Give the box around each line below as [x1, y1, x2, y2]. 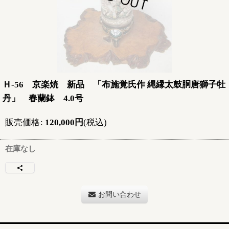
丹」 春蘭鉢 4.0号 [3, 93, 83, 103]
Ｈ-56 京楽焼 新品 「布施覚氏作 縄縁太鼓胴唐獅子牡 [3, 79, 225, 89]
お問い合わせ [98, 190, 141, 198]
